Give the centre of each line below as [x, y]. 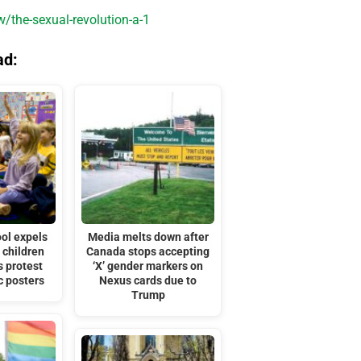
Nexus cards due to [148, 280]
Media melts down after [148, 237]
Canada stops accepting [148, 251]
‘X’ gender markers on [148, 266]
